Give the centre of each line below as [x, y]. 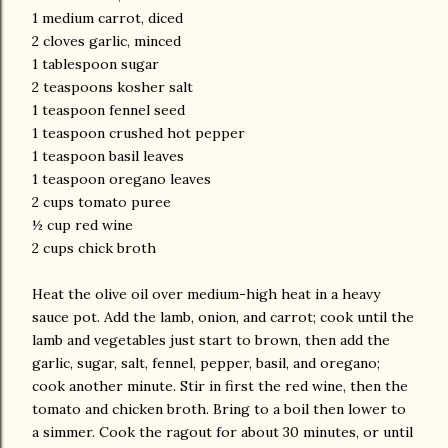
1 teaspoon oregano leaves [121, 179]
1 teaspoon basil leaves [108, 156]
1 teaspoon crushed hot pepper [138, 133]
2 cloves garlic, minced [106, 41]
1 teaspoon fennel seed [108, 110]
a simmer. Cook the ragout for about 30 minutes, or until [222, 432]
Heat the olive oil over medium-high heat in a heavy [206, 294]
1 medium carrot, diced [107, 18]
